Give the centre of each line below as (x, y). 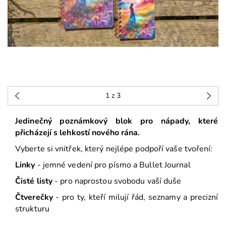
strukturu (32, 209)
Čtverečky (34, 197)
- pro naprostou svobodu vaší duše (117, 181)
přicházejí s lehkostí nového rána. (78, 133)
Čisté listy (34, 181)
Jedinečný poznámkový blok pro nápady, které (117, 121)
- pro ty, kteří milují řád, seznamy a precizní (135, 197)
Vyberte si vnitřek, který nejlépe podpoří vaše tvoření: (114, 149)
